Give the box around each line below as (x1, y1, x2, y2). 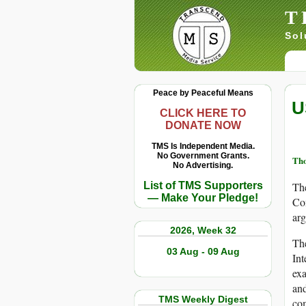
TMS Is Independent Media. (151, 141, 255, 151)
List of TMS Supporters (143, 180, 263, 191)
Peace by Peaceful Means (152, 88, 253, 98)
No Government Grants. (156, 151, 249, 161)
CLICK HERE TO (160, 107, 246, 119)
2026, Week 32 (169, 225, 236, 236)
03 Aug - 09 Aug (166, 246, 240, 257)
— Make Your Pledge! (148, 192, 258, 204)
